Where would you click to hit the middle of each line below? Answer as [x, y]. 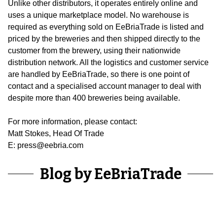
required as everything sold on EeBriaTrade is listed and [106, 27]
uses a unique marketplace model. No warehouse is [98, 15]
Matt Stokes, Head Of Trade [56, 134]
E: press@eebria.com [46, 146]
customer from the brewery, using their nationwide [94, 51]
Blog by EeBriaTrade [110, 174]
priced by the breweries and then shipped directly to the [104, 39]
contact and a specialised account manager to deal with [105, 86]
